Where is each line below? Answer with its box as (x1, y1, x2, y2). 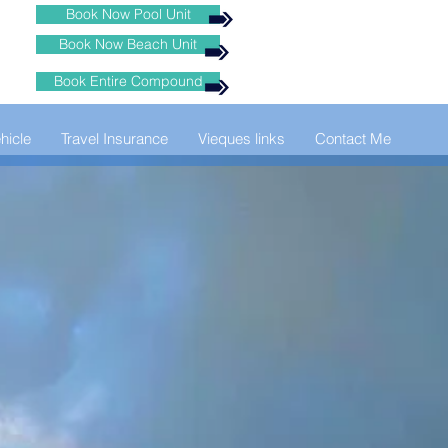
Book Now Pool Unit (65, 5, 191, 23)
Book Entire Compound (53, 72, 203, 90)
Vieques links (198, 129, 285, 148)
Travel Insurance (61, 129, 168, 148)
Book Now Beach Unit (59, 35, 197, 53)
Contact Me (315, 129, 391, 148)
